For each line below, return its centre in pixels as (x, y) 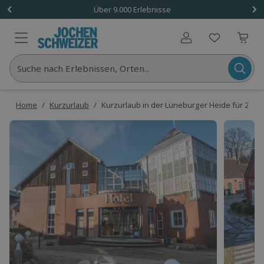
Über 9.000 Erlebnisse (132, 9)
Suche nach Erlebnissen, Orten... (83, 68)
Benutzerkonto (213, 43)
